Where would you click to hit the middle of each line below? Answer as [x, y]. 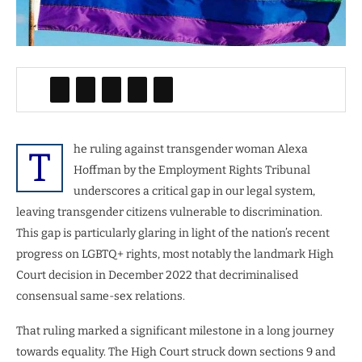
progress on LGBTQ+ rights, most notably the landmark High [175, 255]
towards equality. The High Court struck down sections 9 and [176, 352]
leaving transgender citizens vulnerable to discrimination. [169, 213]
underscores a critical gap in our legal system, [194, 192]
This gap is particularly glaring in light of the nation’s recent [173, 234]
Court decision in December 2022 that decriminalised [157, 276]
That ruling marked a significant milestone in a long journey [175, 331]
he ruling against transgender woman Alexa [191, 149]
